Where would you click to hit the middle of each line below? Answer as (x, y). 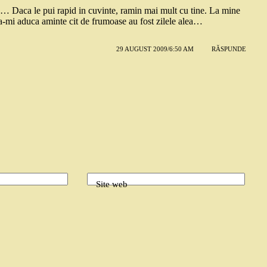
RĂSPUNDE (229, 49)
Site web (111, 184)
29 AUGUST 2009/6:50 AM (155, 49)
